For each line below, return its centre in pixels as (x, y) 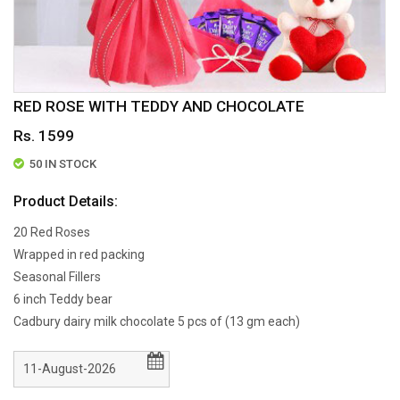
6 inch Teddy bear (63, 299)
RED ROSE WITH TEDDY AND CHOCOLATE (159, 106)
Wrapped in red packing (79, 254)
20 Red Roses (52, 232)
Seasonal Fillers (57, 277)
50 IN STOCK (63, 164)
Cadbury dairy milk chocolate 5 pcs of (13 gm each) (157, 321)
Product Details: (66, 201)
